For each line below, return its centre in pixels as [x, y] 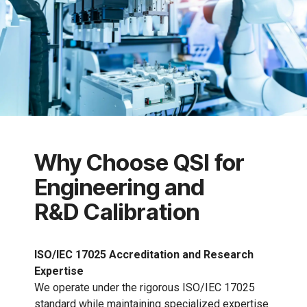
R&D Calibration [117, 212]
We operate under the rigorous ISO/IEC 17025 [145, 288]
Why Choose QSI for [139, 163]
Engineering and [119, 187]
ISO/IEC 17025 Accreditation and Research [144, 255]
